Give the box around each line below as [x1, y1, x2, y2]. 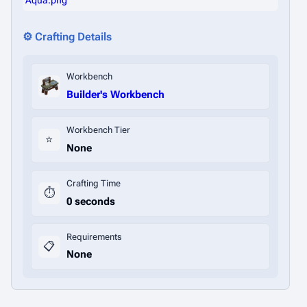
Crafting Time [66, 178, 121, 189]
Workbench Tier [66, 125, 131, 136]
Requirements [66, 232, 123, 243]
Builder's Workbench [66, 88, 165, 101]
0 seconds [66, 195, 116, 208]
